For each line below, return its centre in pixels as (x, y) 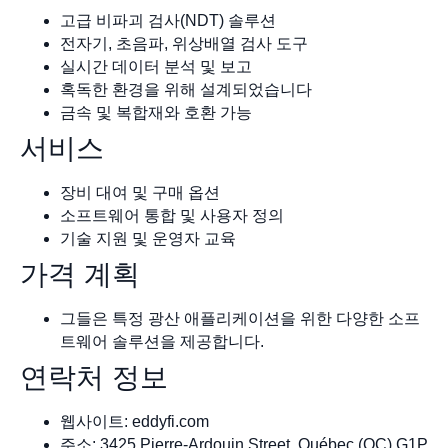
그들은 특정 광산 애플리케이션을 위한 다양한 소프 (240, 318)
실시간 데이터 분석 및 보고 (156, 66)
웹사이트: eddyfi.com (134, 421)
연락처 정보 (94, 377)
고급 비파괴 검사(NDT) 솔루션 (168, 20)
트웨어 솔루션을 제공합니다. (162, 341)
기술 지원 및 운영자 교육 (148, 238)
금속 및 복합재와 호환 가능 (156, 112)
